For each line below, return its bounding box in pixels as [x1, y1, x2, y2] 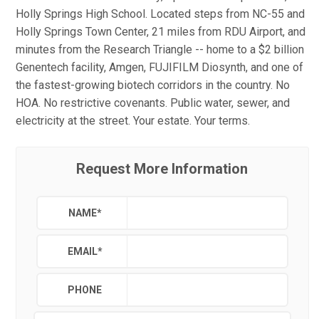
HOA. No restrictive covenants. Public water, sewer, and [16, 96, 290, 110]
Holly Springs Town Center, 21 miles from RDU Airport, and [16, 25, 305, 38]
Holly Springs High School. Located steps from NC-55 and [16, 7, 305, 21]
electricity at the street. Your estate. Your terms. [16, 114, 250, 127]
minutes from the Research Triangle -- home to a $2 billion [16, 43, 304, 56]
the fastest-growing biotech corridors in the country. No [16, 78, 290, 92]
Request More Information [76, 160, 249, 177]
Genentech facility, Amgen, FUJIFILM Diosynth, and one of [16, 61, 303, 74]
